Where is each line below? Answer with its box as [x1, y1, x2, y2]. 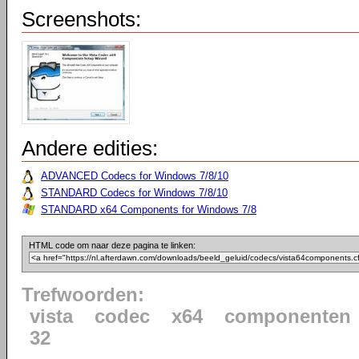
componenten [224, 306, 351, 327]
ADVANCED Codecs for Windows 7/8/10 [41, 170, 228, 182]
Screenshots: [22, 7, 141, 31]
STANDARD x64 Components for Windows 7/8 [41, 204, 256, 216]
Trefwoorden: [22, 284, 144, 305]
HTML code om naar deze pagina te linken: [29, 240, 196, 250]
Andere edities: [22, 136, 158, 160]
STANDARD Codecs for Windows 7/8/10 [41, 187, 228, 199]
